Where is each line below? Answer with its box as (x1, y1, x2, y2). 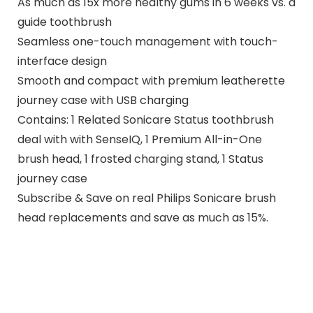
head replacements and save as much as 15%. (17, 209, 268, 226)
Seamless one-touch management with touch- (17, 33, 278, 50)
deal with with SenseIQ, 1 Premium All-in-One (17, 131, 262, 147)
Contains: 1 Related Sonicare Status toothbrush (17, 111, 274, 128)
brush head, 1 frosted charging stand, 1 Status (17, 150, 263, 167)
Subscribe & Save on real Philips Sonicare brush (17, 189, 276, 206)
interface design (17, 52, 107, 69)
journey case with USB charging (17, 92, 189, 108)
